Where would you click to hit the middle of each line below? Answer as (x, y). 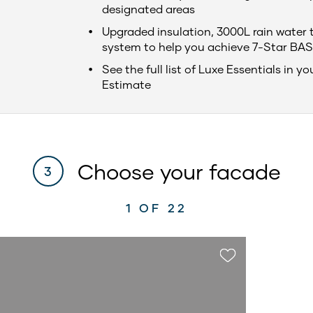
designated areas (148, 9)
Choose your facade (179, 171)
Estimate (126, 84)
